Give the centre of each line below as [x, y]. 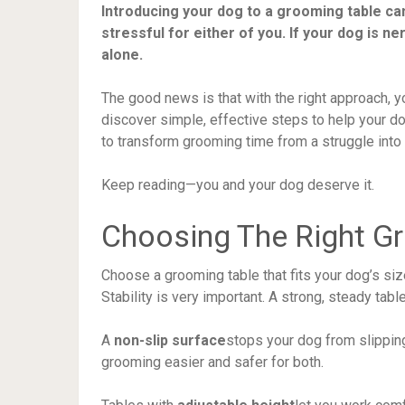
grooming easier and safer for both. [212, 362]
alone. [122, 55]
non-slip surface [170, 340]
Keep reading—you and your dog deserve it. [238, 185]
